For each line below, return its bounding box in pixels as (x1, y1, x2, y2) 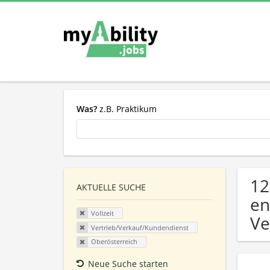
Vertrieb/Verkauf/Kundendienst (90, 222, 189, 232)
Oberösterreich (90, 237, 137, 246)
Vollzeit (90, 209, 114, 218)
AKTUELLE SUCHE (77, 181, 146, 193)
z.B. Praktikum (97, 102, 157, 115)
